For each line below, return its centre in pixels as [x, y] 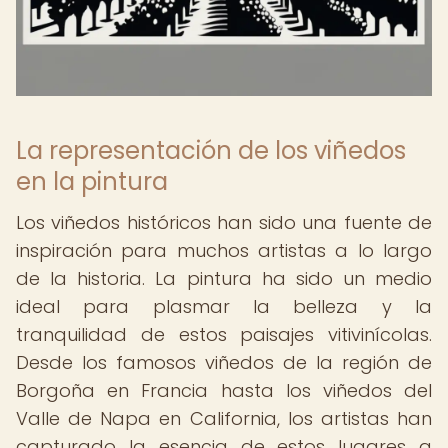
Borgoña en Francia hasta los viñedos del [224, 390]
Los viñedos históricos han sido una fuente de [224, 222]
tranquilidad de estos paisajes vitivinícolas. [224, 334]
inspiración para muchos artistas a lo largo [224, 250]
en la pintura [92, 181]
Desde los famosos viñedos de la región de [224, 362]
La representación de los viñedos [211, 150]
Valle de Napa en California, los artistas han [224, 418]
